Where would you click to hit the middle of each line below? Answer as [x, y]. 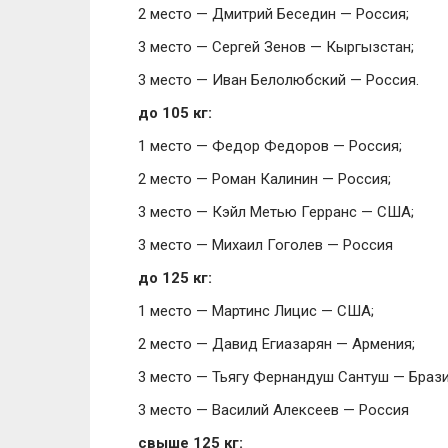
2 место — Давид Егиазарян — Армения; [276, 344]
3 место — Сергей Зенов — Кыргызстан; [276, 47]
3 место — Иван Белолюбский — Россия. [278, 80]
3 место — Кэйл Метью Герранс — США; [276, 212]
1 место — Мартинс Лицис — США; [256, 311]
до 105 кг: [175, 113]
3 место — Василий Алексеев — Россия [273, 410]
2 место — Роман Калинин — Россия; [264, 179]
